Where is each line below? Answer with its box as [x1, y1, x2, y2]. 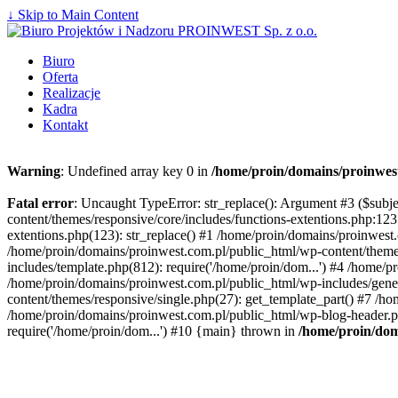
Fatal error [7, 195, 74, 211]
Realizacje [43, 85, 100, 100]
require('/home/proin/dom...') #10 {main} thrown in [7, 323, 298, 338]
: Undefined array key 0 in [60, 163, 211, 179]
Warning [7, 163, 60, 179]
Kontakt [43, 117, 88, 132]
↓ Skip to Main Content [7, 7, 139, 22]
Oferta [43, 69, 78, 84]
